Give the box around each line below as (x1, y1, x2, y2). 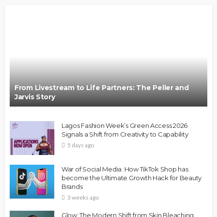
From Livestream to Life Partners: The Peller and (15, 83, 189, 92)
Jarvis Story (15, 93, 55, 101)
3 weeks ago (67, 194, 99, 201)
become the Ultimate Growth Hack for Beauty (62, 174, 202, 182)
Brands (62, 183, 83, 190)
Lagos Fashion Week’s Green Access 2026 (62, 122, 188, 129)
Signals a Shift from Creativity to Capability (62, 130, 188, 138)
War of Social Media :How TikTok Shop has (62, 165, 188, 173)
